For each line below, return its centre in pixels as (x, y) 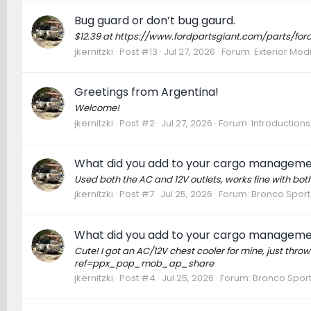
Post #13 (138, 51)
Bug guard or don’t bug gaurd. (154, 21)
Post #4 (137, 278)
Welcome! (96, 108)
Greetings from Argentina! (146, 92)
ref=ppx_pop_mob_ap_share (144, 263)
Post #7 (136, 194)
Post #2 (137, 123)
